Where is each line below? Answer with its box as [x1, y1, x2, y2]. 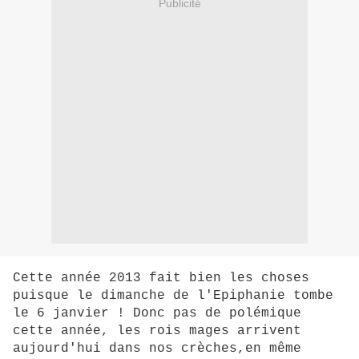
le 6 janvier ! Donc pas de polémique [13, 306, 301, 321]
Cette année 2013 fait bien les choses [13, 271, 309, 286]
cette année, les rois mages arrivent [13, 324, 301, 339]
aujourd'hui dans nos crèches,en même [13, 341, 301, 357]
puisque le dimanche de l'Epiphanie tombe [13, 288, 333, 304]
